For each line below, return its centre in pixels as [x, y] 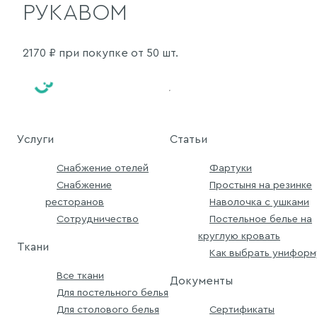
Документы [201, 281]
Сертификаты [242, 309]
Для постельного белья [113, 292]
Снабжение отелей [103, 168]
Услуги [35, 139]
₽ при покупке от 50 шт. [112, 53]
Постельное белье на [261, 219]
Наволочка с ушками [259, 202]
